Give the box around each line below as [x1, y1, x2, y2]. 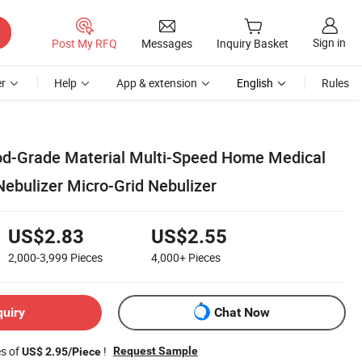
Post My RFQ [52, 35, 117, 51]
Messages [141, 35, 192, 51]
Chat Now [214, 305, 270, 321]
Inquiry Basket [217, 36, 288, 52]
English [237, 75, 273, 90]
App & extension [116, 75, 197, 90]
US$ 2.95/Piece [22, 344, 101, 358]
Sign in [313, 35, 346, 51]
